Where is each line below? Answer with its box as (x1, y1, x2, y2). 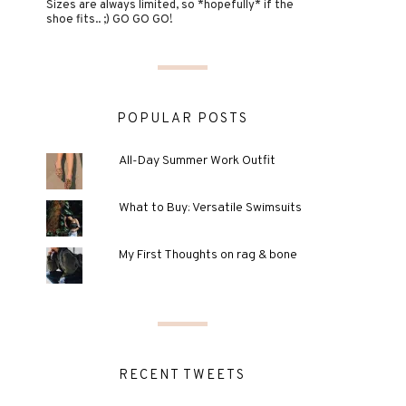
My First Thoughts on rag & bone (118, 247, 297, 263)
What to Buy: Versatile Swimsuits (118, 200, 302, 216)
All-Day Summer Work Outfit (118, 153, 275, 169)
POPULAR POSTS (116, 111, 248, 128)
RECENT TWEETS (119, 367, 246, 384)
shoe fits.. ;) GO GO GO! (46, 13, 173, 27)
